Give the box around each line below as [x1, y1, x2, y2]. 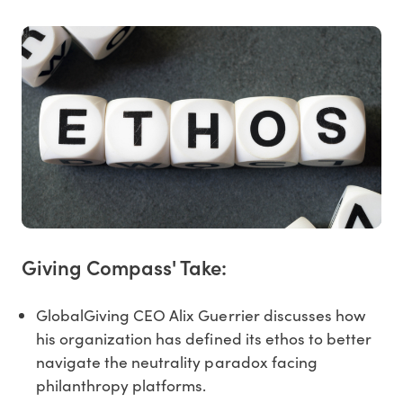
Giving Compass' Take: [22, 253, 227, 282]
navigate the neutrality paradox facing [36, 351, 318, 373]
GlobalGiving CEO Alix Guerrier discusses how [36, 304, 366, 327]
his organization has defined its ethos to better [36, 327, 372, 350]
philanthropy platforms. [36, 374, 207, 397]
